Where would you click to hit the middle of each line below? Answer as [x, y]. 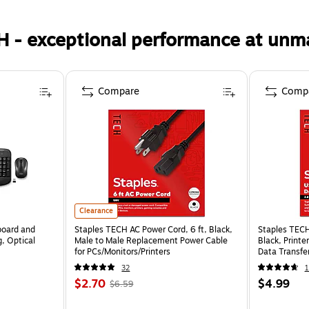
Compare [119, 91]
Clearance [97, 210]
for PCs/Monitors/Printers [123, 251]
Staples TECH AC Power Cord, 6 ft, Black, [154, 229]
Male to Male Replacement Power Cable [151, 240]
